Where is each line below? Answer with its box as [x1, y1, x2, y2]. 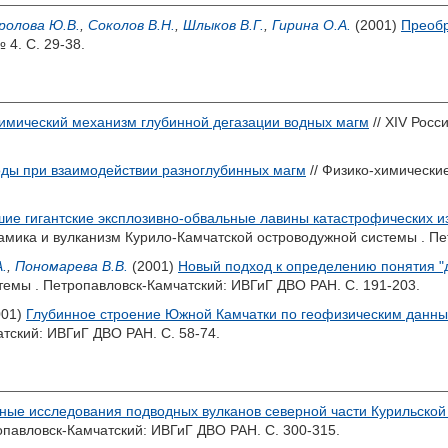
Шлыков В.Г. [183, 17, 264, 33]
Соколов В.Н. [88, 17, 175, 33]
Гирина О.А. [272, 17, 351, 33]
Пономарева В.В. [15, 258, 128, 274]
